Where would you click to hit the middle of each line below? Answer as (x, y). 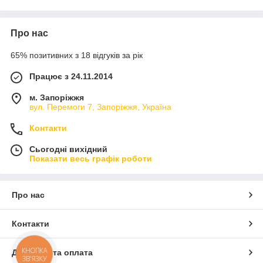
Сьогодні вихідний (68, 149)
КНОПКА (35, 251)
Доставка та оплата (52, 252)
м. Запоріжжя (57, 97)
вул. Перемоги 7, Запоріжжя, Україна (100, 107)
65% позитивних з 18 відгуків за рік (77, 55)
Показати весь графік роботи (91, 158)
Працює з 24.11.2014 (71, 76)
